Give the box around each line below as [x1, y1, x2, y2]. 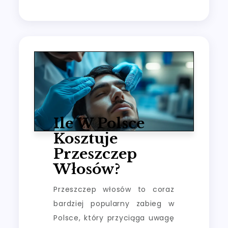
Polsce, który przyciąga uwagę [53, 213, 175, 223]
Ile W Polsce [53, 115, 145, 133]
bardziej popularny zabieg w [53, 198, 175, 209]
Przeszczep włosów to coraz [53, 184, 175, 195]
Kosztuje [53, 130, 118, 148]
